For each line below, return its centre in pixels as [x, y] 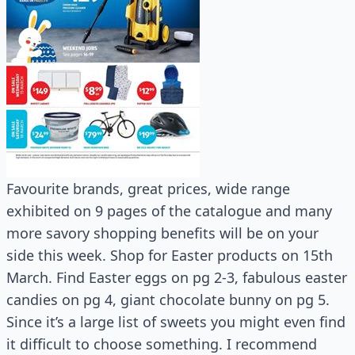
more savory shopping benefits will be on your [162, 233]
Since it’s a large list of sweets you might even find [176, 322]
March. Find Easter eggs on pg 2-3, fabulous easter [177, 277]
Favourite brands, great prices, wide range [148, 189]
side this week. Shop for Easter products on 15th [170, 255]
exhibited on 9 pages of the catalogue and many [169, 211]
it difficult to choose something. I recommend [162, 344]
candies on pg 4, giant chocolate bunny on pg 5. [168, 300]
